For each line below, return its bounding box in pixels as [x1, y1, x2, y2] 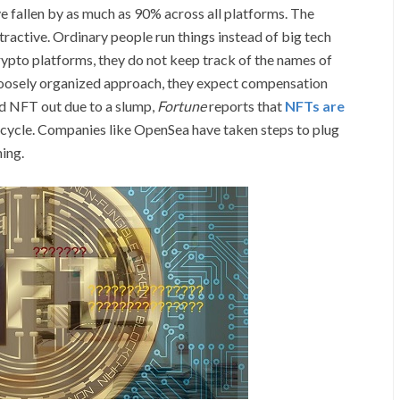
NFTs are [285, 96, 345, 114]
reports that [206, 96, 285, 114]
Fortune [157, 96, 206, 114]
